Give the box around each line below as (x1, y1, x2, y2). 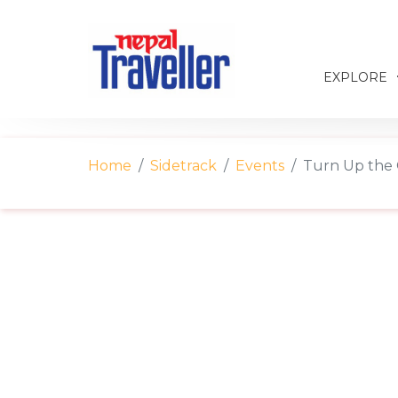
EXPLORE (323, 69, 391, 85)
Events (235, 157, 284, 174)
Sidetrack (150, 157, 217, 174)
